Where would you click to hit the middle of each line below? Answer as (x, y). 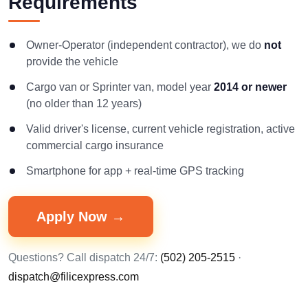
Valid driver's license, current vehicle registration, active (161, 129)
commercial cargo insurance (95, 145)
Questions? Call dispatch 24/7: (84, 257)
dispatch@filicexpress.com (74, 277)
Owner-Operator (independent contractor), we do (145, 45)
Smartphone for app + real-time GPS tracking (135, 171)
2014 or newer (250, 87)
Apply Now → (81, 217)
